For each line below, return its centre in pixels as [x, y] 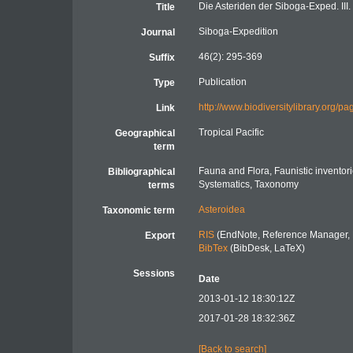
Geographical [145, 133]
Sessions [154, 273]
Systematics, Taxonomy [248, 184]
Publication [222, 82]
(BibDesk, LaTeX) [266, 248]
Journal [158, 32]
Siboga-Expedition [238, 32]
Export [160, 236]
